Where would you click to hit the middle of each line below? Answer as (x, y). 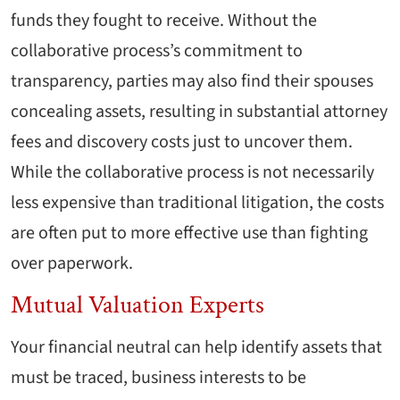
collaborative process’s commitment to (157, 51)
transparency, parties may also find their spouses (192, 82)
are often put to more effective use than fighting (189, 233)
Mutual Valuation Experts (137, 305)
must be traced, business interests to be (158, 378)
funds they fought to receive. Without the (164, 21)
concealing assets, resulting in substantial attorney (199, 112)
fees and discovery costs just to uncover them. (182, 142)
